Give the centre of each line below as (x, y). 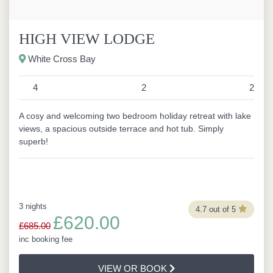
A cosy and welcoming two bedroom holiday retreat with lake (135, 116)
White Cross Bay (61, 59)
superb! (34, 141)
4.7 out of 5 (215, 209)
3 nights (33, 206)
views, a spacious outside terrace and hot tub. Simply (121, 129)
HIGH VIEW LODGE (87, 39)
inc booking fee (46, 239)
